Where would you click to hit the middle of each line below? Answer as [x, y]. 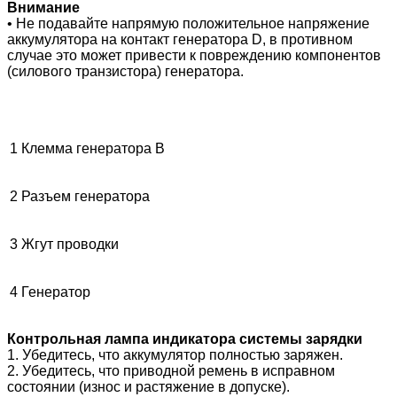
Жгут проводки [70, 244]
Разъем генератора [86, 196]
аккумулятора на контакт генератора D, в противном [180, 39]
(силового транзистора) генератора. [125, 71]
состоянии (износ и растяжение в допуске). [148, 386]
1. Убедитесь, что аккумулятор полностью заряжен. [175, 354]
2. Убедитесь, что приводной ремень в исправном [171, 370]
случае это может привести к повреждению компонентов [194, 55]
